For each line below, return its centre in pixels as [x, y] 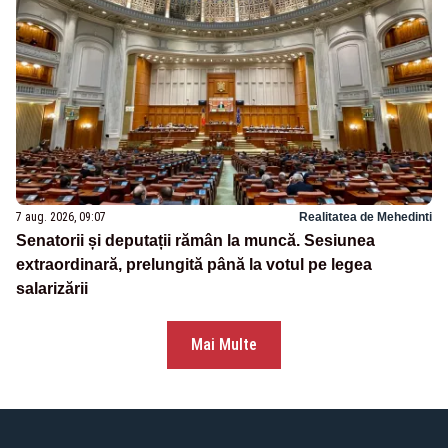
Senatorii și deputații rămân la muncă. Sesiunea [195, 241]
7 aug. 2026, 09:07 [61, 217]
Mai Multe [224, 345]
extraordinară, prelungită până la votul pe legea [194, 265]
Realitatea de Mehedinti [365, 217]
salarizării [52, 289]
